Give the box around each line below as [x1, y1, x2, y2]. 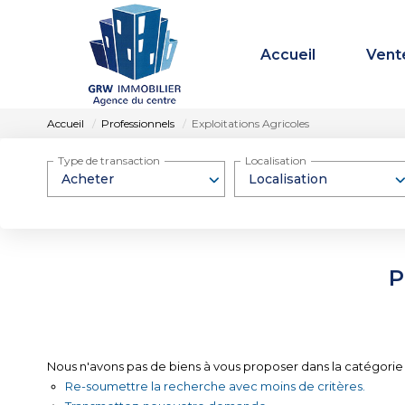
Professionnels [101, 117, 174, 131]
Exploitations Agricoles [192, 117, 309, 131]
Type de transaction [58, 154, 160, 168]
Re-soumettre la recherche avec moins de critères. [65, 378, 365, 393]
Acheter [61, 171, 114, 187]
